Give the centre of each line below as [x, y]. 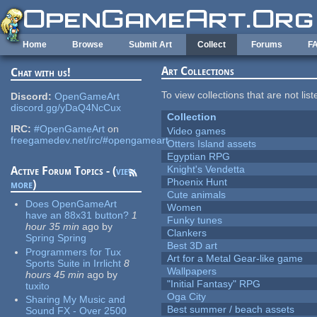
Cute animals [197, 195]
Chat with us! [41, 73]
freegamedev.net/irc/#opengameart [90, 140]
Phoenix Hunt [197, 182]
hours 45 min [55, 274]
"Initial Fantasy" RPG [214, 284]
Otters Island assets [212, 144]
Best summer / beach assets [231, 310]
